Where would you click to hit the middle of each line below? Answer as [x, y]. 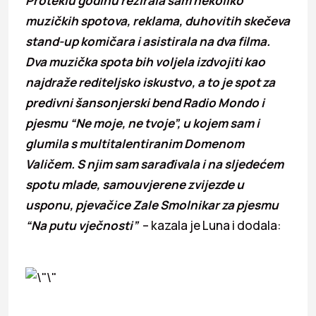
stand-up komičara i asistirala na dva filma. [148, 41]
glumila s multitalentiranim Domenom [135, 143]
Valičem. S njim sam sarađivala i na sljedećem [154, 164]
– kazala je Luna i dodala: [209, 225]
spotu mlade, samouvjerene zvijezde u [135, 184]
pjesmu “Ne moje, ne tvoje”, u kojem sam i [142, 123]
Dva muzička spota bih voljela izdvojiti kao [145, 61]
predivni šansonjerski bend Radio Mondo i [145, 102]
